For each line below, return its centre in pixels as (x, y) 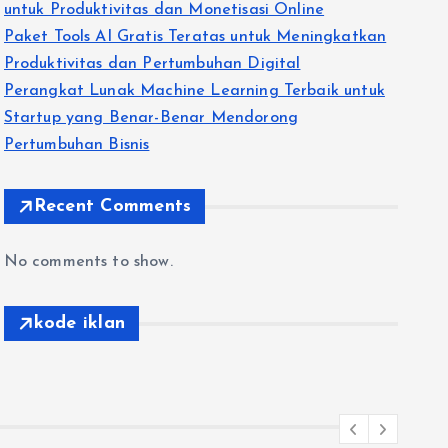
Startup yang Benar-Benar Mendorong (150, 118)
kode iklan (79, 323)
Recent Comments (112, 206)
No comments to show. (88, 262)
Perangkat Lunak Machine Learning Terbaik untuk (194, 91)
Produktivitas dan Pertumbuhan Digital (152, 64)
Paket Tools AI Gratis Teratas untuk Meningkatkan (195, 37)
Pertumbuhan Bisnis (76, 145)
